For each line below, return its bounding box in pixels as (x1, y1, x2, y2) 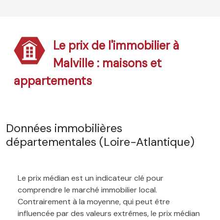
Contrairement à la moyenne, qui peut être (18, 196, 170, 207)
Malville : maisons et (53, 55, 162, 71)
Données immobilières (6, 120, 122, 136)
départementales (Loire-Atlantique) (6, 134, 194, 149)
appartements (14, 73, 92, 88)
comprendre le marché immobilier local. (18, 184, 157, 195)
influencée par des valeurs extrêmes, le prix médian (18, 208, 200, 219)
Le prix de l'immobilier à (53, 37, 180, 53)
